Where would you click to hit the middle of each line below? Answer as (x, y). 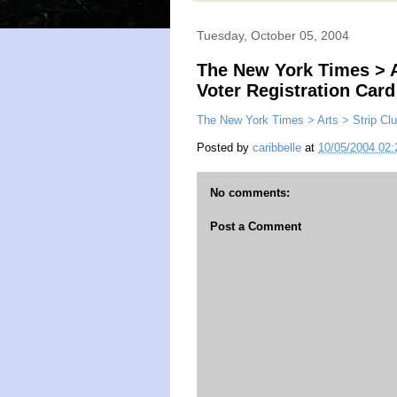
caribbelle (277, 148)
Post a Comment (256, 226)
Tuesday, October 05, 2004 (273, 35)
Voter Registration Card (296, 90)
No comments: (250, 193)
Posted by (225, 148)
